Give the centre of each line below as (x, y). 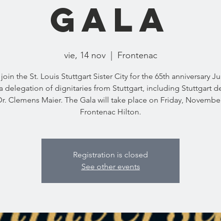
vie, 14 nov (85, 55)
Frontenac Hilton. (110, 112)
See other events (110, 166)
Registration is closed (110, 155)
